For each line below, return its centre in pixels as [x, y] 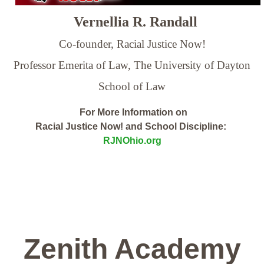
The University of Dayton [192, 65]
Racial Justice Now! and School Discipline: [132, 126]
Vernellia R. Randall [134, 22]
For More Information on [132, 112]
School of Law [132, 86]
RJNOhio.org [132, 140]
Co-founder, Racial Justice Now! [132, 44]
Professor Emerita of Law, [74, 65]
